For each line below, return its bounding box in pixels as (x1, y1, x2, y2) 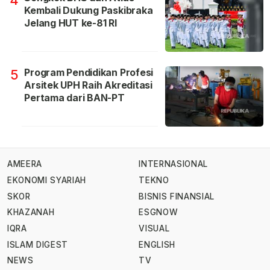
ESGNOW (139, 207, 178, 218)
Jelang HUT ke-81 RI (24, 16, 117, 29)
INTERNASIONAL (139, 159, 208, 169)
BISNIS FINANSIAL (139, 191, 215, 201)
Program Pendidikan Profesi (24, 66, 154, 78)
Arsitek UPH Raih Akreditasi (24, 78, 152, 91)
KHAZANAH (7, 207, 55, 218)
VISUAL (139, 223, 170, 233)
